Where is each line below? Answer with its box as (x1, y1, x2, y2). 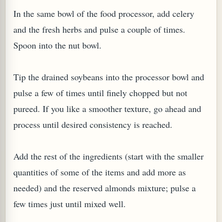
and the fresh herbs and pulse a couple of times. (13, 23, 185, 35)
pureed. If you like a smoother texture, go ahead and (13, 103, 201, 114)
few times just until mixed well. (13, 198, 129, 210)
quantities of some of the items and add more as (13, 166, 186, 178)
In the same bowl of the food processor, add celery (13, 7, 194, 19)
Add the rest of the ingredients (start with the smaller (13, 150, 204, 162)
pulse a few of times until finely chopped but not (13, 87, 187, 99)
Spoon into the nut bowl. (13, 39, 105, 51)
